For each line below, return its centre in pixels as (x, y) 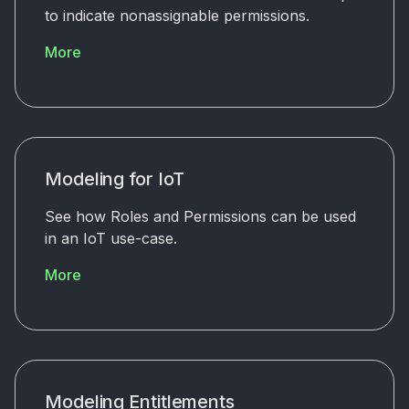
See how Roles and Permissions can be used (200, 216)
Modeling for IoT (115, 178)
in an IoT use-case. (111, 238)
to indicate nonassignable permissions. (177, 15)
